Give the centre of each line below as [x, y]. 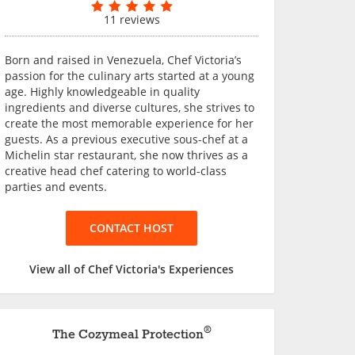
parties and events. [56, 187]
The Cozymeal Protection [128, 335]
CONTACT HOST [132, 228]
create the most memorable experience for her [129, 123]
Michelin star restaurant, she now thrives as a [126, 155]
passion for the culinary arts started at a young [130, 76]
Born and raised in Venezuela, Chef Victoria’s [123, 60]
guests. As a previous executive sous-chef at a [126, 139]
